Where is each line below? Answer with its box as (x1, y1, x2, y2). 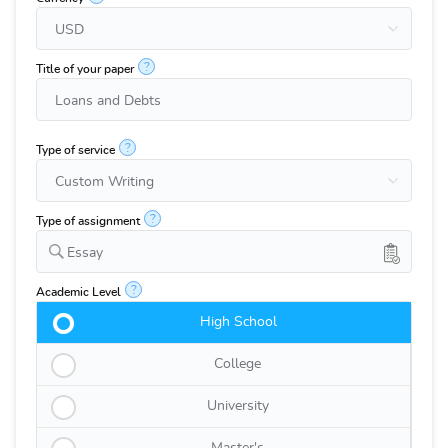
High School (199, 315, 277, 329)
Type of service (36, 144, 115, 156)
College (214, 357, 261, 371)
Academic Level (36, 286, 121, 298)
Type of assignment (36, 215, 140, 227)
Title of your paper (36, 63, 134, 75)
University (206, 399, 269, 413)
